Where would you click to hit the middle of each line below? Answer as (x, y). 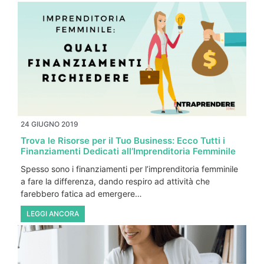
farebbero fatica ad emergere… (81, 194)
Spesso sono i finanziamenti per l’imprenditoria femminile (129, 169)
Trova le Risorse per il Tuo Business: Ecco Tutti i (123, 141)
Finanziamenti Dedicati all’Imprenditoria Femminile (128, 151)
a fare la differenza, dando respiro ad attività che (115, 181)
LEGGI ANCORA (53, 214)
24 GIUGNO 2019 (49, 124)
